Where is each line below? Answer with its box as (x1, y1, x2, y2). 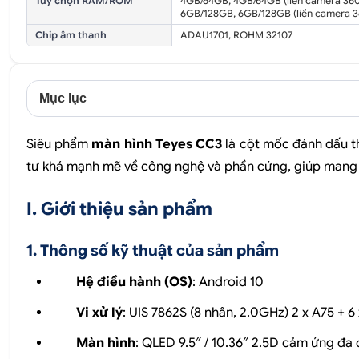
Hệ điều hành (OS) (76, 274, 192, 290)
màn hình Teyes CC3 (91, 136, 226, 152)
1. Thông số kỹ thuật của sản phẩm (26, 241, 279, 260)
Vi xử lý (76, 305, 123, 321)
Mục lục (39, 91, 87, 105)
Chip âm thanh (35, 29, 107, 41)
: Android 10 (192, 274, 264, 290)
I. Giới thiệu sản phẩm (26, 198, 212, 220)
